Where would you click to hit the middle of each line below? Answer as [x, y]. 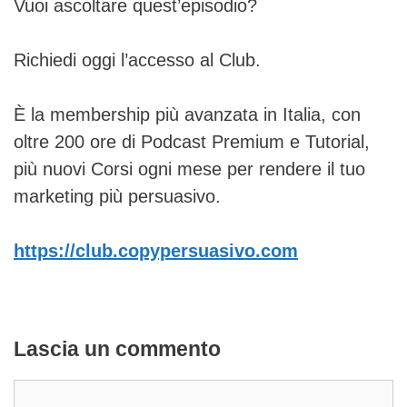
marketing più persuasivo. [117, 197]
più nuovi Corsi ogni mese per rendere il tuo [189, 169]
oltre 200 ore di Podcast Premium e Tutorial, [192, 142]
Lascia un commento [117, 349]
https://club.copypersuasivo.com [156, 251]
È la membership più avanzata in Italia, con [187, 115]
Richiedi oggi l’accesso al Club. [137, 60]
